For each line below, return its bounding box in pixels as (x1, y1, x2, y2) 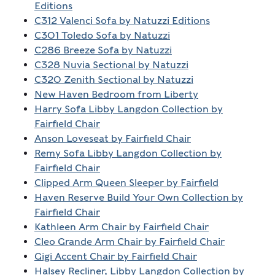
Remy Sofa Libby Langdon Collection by (34, 147, 222, 160)
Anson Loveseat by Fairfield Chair (34, 133, 191, 145)
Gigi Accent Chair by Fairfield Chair (34, 250, 197, 263)
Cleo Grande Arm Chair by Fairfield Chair (34, 236, 225, 248)
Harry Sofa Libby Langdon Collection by (34, 103, 223, 115)
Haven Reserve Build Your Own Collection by (34, 192, 243, 204)
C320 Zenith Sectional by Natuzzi (34, 74, 193, 86)
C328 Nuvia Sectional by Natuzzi (34, 59, 188, 71)
